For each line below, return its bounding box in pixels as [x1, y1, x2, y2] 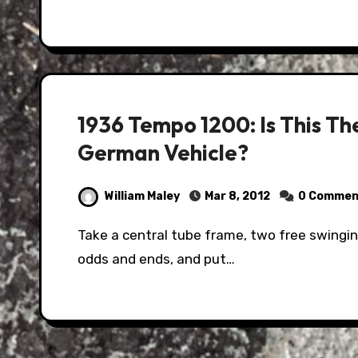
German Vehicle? [78, 139, 249, 166]
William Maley [105, 189, 180, 203]
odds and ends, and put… [78, 251, 235, 267]
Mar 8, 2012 [202, 189, 272, 203]
